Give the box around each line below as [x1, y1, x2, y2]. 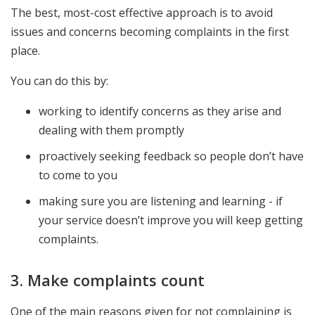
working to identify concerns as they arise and [39, 103, 281, 119]
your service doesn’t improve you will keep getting [39, 212, 303, 228]
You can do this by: [11, 72, 108, 89]
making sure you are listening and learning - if [39, 193, 283, 209]
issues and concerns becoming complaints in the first [11, 23, 289, 39]
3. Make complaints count [11, 269, 205, 290]
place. [11, 42, 40, 58]
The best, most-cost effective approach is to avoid [11, 4, 273, 20]
